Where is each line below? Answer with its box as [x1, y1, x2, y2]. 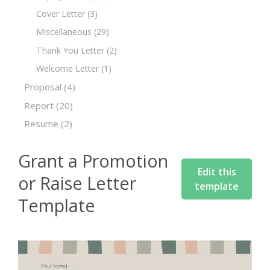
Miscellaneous [36, 26, 92, 38]
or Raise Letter [18, 171, 136, 195]
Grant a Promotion [18, 148, 168, 172]
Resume [24, 118, 58, 130]
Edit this [197, 165, 236, 178]
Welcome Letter [36, 62, 99, 74]
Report [24, 99, 54, 111]
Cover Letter [36, 8, 85, 20]
